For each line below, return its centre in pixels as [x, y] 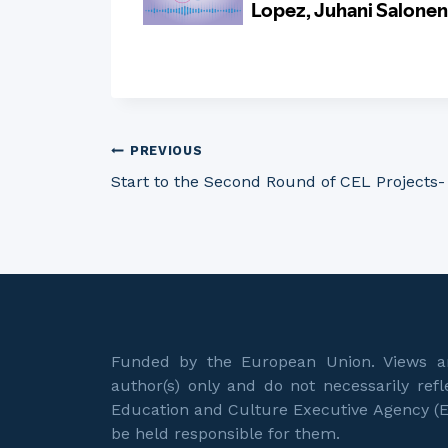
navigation [208, 226]
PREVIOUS [166, 150]
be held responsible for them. [225, 433]
